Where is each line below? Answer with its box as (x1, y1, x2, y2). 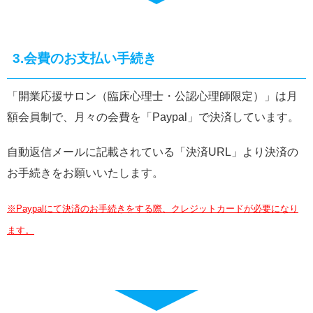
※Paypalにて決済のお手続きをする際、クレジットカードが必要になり (7, 203, 298, 214)
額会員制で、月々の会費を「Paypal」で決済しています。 (7, 111, 299, 123)
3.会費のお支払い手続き (13, 51, 156, 66)
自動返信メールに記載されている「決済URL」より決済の (7, 146, 298, 158)
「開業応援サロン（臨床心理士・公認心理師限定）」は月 (7, 90, 298, 102)
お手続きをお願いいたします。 (7, 167, 163, 179)
